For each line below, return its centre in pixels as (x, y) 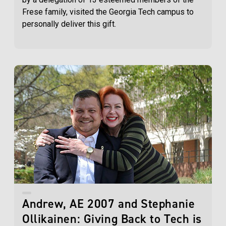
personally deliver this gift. (70, 24)
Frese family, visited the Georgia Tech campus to (108, 12)
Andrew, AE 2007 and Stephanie (109, 204)
